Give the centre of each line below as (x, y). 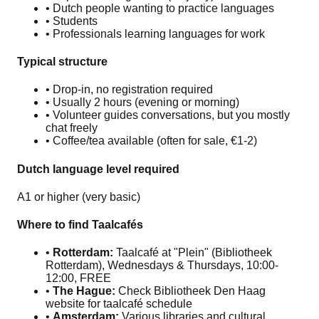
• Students (72, 21)
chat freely (72, 128)
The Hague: (84, 291)
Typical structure (62, 62)
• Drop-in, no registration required (129, 90)
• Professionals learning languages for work (155, 33)
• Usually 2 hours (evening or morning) (142, 103)
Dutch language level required (98, 169)
